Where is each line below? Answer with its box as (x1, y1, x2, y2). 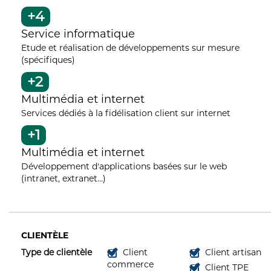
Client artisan (202, 246, 261, 258)
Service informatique (21, 27, 135, 41)
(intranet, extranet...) (21, 172, 106, 184)
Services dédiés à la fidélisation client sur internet (21, 107, 230, 119)
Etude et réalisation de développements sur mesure (21, 42, 240, 53)
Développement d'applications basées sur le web (21, 160, 227, 172)
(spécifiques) (21, 54, 75, 65)
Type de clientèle (21, 246, 94, 258)
